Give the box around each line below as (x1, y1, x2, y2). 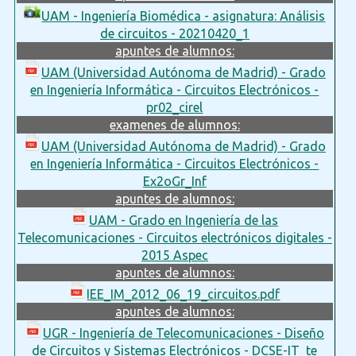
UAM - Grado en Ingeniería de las (88, 212, 278, 227)
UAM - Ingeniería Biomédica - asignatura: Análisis (41, 8, 326, 23)
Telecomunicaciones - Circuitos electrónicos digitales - (17, 230, 332, 245)
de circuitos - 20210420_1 (99, 25, 250, 41)
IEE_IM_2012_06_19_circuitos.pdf (87, 286, 281, 301)
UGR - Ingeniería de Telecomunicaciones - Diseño (42, 325, 324, 340)
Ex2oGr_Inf (142, 173, 207, 188)
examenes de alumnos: (109, 117, 240, 132)
